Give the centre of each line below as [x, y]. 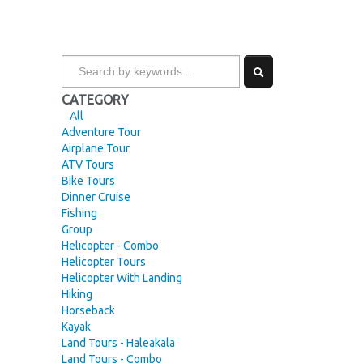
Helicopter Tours [104, 262]
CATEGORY [95, 100]
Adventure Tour [101, 132]
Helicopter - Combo [110, 246]
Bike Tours [88, 181]
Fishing [79, 213]
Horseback [88, 310]
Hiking [77, 294]
